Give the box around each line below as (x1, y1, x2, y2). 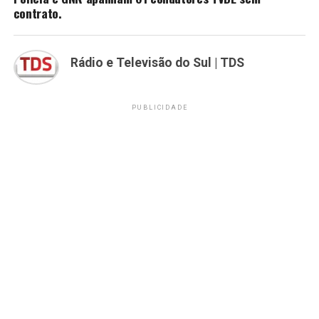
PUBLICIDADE (131, 103, 188, 111)
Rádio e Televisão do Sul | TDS (70, 56, 244, 70)
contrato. (13, 4, 62, 23)
